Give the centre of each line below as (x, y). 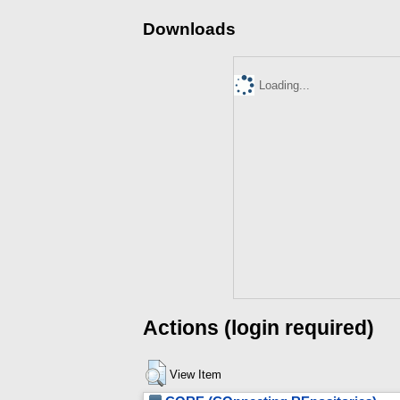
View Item (196, 375)
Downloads (189, 29)
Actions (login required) (258, 327)
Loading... (285, 85)
